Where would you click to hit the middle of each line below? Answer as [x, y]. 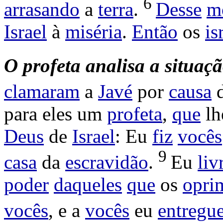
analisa [115, 66]
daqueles [88, 185]
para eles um [56, 114]
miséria [94, 32]
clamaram [42, 92]
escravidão [107, 162]
